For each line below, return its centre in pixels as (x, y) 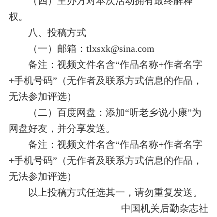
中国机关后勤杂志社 (165, 209)
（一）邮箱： (57, 49)
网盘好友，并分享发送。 (62, 129)
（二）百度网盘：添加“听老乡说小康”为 (115, 113)
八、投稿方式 (57, 33)
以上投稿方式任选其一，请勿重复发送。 (115, 193)
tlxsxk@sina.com (120, 49)
